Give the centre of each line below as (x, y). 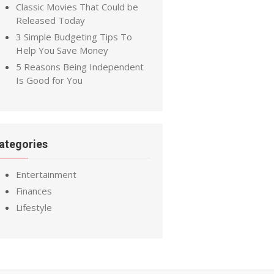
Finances (34, 191)
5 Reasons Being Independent (80, 67)
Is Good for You (49, 80)
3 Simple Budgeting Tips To (74, 37)
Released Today (50, 20)
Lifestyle (34, 207)
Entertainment (46, 174)
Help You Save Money (62, 50)
